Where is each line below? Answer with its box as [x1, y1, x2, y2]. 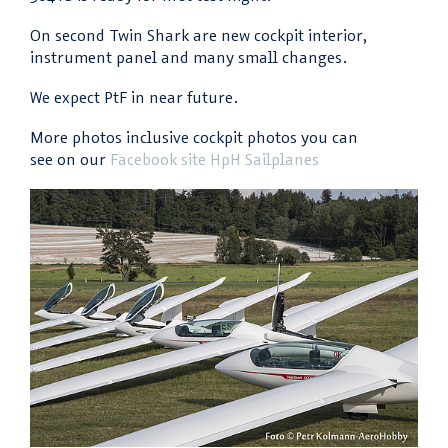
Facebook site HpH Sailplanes [110, 149, 319, 169]
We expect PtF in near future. [30, 87, 238, 107]
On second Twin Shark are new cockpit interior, [30, 25, 367, 45]
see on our [30, 149, 110, 169]
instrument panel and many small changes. [30, 47, 347, 67]
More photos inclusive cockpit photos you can [30, 127, 358, 147]
